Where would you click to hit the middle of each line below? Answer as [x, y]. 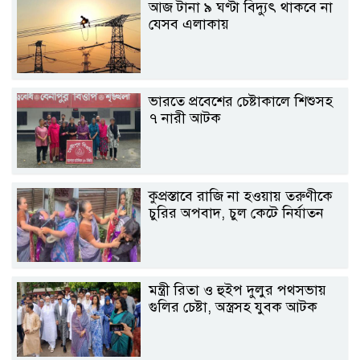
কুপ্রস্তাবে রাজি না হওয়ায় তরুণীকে [241, 196]
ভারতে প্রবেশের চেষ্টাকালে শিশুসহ [241, 102]
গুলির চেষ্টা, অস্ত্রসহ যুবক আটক [233, 307]
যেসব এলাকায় [189, 24]
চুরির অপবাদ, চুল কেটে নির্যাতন [237, 213]
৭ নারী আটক [185, 119]
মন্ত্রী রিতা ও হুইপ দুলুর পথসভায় [238, 290]
